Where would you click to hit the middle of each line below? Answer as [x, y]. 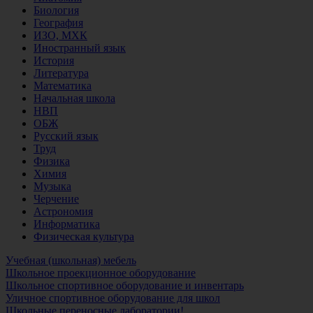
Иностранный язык [80, 48]
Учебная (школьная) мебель [71, 260]
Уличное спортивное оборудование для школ [113, 298]
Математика [63, 85]
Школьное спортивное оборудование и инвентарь [125, 285]
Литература [61, 73]
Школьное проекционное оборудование [101, 272]
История [54, 60]
